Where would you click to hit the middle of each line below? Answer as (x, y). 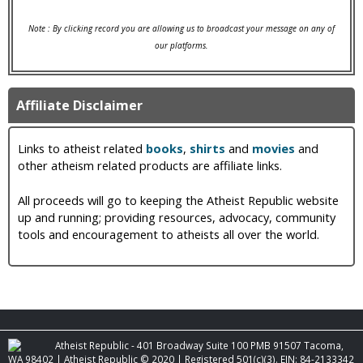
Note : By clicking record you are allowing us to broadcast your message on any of (181, 29)
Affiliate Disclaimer (79, 106)
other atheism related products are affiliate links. (150, 166)
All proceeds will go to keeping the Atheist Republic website (178, 201)
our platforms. (181, 46)
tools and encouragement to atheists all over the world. (169, 235)
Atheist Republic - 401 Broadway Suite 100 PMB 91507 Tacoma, (198, 345)
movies (273, 149)
